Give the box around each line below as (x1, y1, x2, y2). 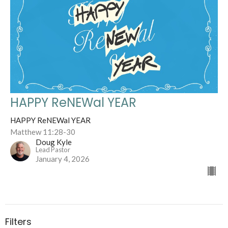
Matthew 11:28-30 (10, 127, 75, 136)
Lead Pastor (36, 145, 70, 154)
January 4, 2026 (36, 154, 90, 163)
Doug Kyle (36, 137, 72, 147)
